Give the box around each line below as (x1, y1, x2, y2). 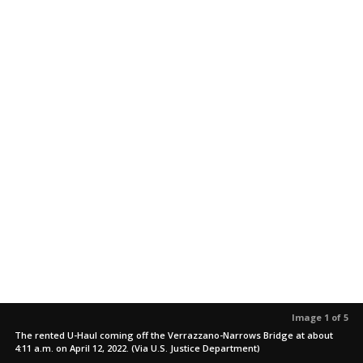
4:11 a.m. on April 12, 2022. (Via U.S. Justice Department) (15, 342, 260, 354)
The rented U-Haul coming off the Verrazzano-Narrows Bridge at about (15, 329, 333, 341)
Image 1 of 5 (292, 311, 348, 323)
